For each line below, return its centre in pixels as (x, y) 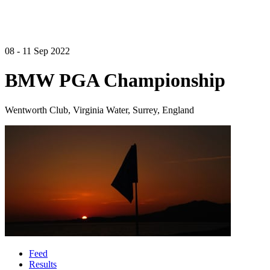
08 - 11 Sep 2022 (37, 51)
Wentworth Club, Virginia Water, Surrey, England (99, 110)
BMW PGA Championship (115, 80)
